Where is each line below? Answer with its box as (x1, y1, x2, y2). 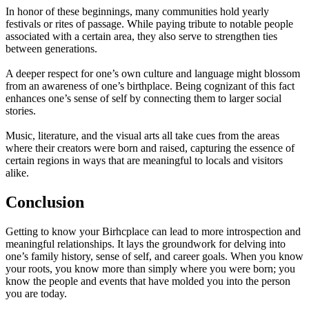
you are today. (6, 287, 67, 299)
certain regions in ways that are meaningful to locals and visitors (6, 154, 283, 166)
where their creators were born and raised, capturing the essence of (6, 142, 295, 154)
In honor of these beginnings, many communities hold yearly (6, 6, 269, 17)
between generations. (6, 43, 97, 54)
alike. (6, 167, 29, 179)
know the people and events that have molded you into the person (6, 275, 290, 287)
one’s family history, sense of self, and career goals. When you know (6, 250, 303, 262)
